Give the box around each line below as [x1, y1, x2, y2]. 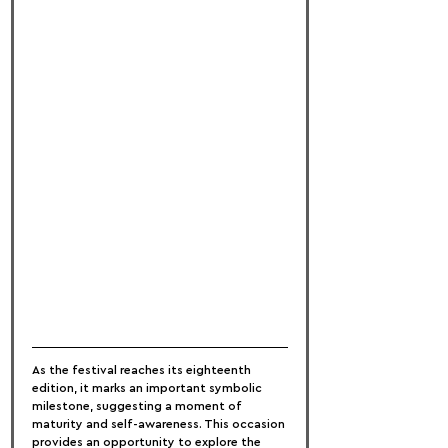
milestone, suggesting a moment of [32, 400, 245, 412]
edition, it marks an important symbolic [32, 382, 265, 394]
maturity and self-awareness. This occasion [32, 418, 288, 430]
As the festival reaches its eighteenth [32, 364, 254, 376]
